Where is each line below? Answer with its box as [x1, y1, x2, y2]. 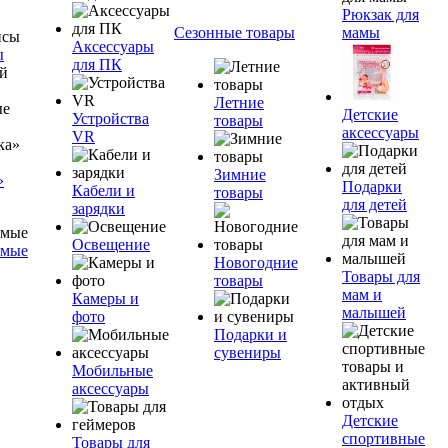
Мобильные [72, 362, 153, 379]
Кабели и [72, 182, 135, 199]
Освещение [72, 236, 150, 253]
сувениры [214, 344, 281, 361]
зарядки [72, 200, 125, 217]
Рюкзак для [342, 6, 419, 23]
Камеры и [72, 290, 139, 307]
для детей [342, 196, 407, 213]
